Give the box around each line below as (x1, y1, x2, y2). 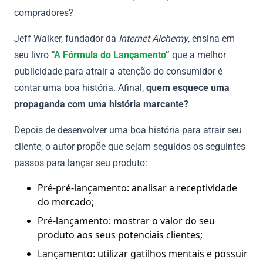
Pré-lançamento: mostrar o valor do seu (38, 214, 215, 228)
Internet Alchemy (119, 33, 188, 45)
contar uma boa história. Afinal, (14, 82, 146, 94)
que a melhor (170, 49, 226, 61)
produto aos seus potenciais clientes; (38, 228, 205, 242)
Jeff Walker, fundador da (14, 33, 119, 45)
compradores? (14, 7, 76, 19)
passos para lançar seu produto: (14, 157, 150, 169)
